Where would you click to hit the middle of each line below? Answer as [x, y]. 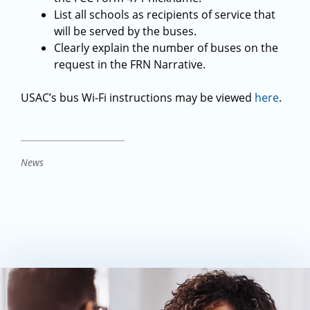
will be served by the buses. [125, 31]
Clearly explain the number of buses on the [166, 48]
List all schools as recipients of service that [165, 15]
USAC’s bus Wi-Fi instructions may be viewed [138, 98]
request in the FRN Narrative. [130, 64]
